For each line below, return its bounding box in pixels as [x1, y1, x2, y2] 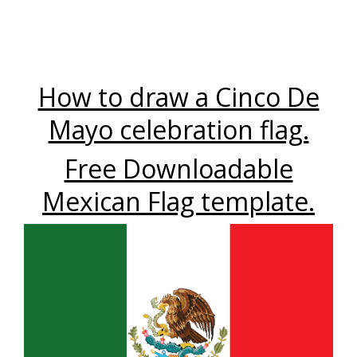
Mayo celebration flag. [48, 112, 309, 147]
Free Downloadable [64, 151, 293, 186]
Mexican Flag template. [42, 184, 315, 219]
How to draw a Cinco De [37, 80, 320, 115]
